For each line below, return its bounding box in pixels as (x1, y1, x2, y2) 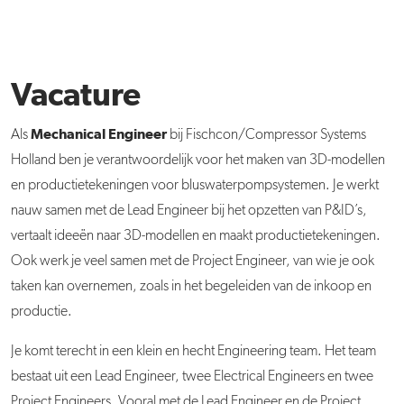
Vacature (11, 80, 141, 113)
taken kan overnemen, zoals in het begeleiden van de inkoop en (11, 280, 372, 294)
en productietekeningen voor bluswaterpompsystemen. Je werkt (11, 179, 379, 193)
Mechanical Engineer (31, 127, 167, 142)
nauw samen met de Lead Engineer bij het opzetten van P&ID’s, (11, 204, 367, 218)
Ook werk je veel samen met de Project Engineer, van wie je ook (11, 254, 374, 269)
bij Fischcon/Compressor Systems (167, 128, 366, 142)
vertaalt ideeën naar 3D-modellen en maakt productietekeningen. (11, 229, 381, 243)
